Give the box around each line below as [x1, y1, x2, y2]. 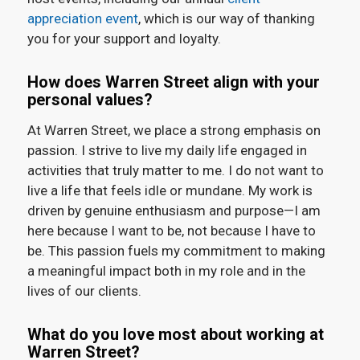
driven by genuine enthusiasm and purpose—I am [27, 202, 321, 219]
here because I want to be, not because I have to [27, 222, 316, 239]
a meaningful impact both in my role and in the [27, 262, 305, 279]
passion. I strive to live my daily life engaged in [27, 141, 307, 158]
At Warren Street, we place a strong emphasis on [27, 121, 321, 138]
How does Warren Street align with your [27, 72, 320, 92]
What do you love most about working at [27, 324, 324, 344]
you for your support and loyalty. [27, 31, 221, 47]
